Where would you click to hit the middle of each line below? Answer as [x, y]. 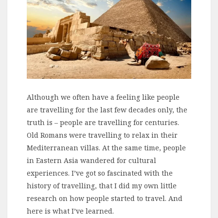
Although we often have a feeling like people [103, 97]
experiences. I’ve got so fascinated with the [100, 173]
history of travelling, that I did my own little [102, 186]
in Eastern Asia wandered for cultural [91, 161]
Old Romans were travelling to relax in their [102, 135]
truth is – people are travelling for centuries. [103, 123]
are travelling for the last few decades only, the [107, 110]
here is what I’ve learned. [70, 211]
